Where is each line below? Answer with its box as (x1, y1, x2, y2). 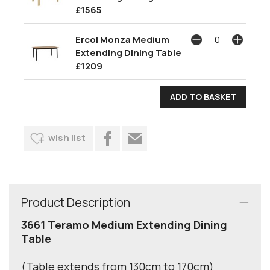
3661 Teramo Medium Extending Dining (21, 217, 227, 232)
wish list (48, 131, 86, 144)
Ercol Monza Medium (75, 33, 169, 46)
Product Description (21, 193, 130, 210)
